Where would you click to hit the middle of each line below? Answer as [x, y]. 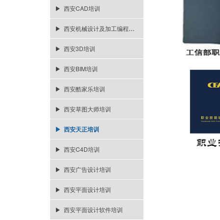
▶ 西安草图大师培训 [83, 109]
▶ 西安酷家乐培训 [80, 89]
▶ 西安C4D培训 [77, 149]
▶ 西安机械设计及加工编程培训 [132, 28]
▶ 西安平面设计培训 [83, 189]
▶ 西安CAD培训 [78, 8]
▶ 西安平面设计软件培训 [89, 209]
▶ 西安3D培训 [75, 48]
